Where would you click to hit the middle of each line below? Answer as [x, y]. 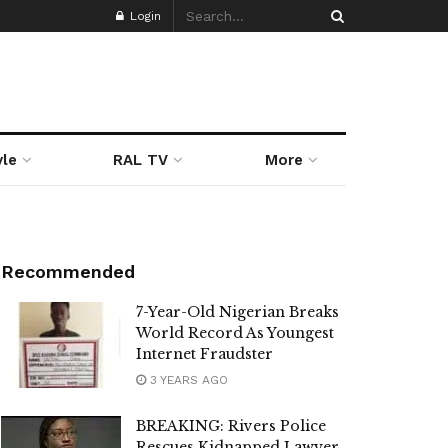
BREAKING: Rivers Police [231, 426]
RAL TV [141, 160]
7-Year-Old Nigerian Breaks [237, 312]
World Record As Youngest [235, 333]
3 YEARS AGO [187, 380]
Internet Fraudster [204, 354]
